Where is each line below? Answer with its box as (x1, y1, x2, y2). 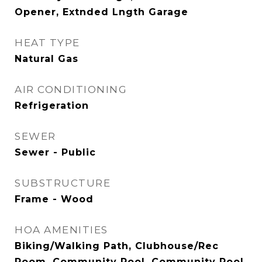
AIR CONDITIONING (15, 84, 127, 95)
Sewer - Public (15, 147, 96, 158)
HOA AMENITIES (15, 224, 108, 236)
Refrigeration (15, 100, 89, 111)
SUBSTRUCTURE (15, 177, 111, 189)
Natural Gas (15, 53, 78, 64)
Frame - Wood (15, 194, 94, 205)
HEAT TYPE (15, 37, 80, 49)
